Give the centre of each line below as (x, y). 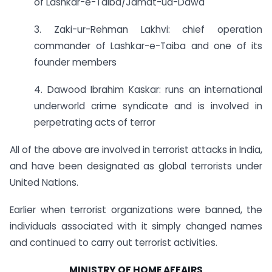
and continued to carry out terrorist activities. (114, 242)
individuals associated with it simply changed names (136, 226)
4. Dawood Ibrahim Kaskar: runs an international (148, 90)
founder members (75, 63)
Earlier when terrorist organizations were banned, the (136, 209)
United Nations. (44, 182)
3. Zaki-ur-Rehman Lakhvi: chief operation (148, 30)
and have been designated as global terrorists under (136, 166)
